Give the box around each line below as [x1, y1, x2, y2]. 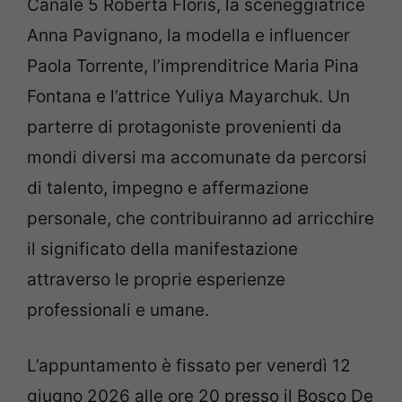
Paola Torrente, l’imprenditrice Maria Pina [27, 55, 359, 76]
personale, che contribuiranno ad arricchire [27, 207, 374, 229]
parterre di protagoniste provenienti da [27, 116, 342, 137]
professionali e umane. [27, 299, 209, 320]
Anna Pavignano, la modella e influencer [27, 24, 350, 46]
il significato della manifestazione [27, 238, 298, 259]
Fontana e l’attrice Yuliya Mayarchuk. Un [27, 85, 350, 107]
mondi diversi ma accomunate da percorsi [27, 146, 367, 168]
